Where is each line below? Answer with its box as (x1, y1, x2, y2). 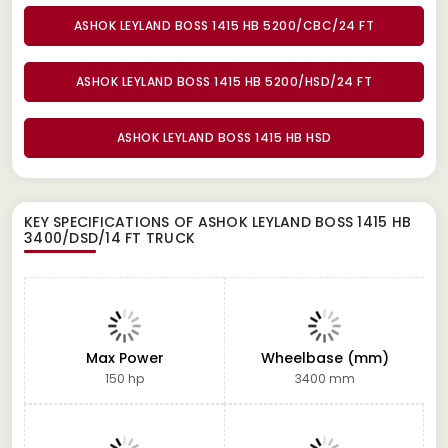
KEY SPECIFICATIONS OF (24, 211, 198, 232)
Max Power (85, 347, 164, 368)
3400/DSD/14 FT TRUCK (24, 227, 195, 248)
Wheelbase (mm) (260, 347, 389, 368)
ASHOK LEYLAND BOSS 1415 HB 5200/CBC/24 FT (73, 16, 375, 34)
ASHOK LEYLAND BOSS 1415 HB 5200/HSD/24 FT (75, 72, 373, 90)
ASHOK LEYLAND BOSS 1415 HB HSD (116, 128, 332, 146)
